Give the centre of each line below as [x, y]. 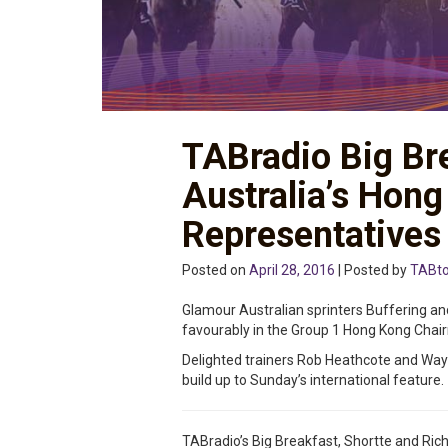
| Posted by [372, 270]
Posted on [215, 270]
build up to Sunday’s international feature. [313, 380]
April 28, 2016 [292, 270]
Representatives [311, 235]
